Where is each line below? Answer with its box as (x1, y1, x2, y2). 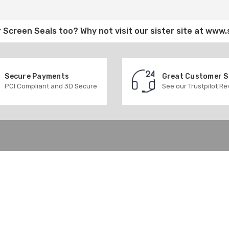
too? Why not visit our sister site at (57, 26, 205, 36)
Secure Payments (5, 72, 69, 81)
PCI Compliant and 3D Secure (5, 82, 98, 90)
